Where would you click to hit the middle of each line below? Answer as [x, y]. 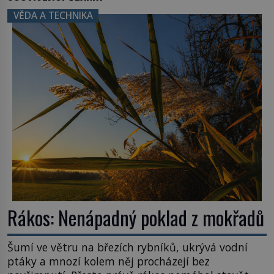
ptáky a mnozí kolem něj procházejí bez [109, 261]
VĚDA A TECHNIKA [53, 16]
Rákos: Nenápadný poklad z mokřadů [136, 217]
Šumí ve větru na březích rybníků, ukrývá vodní [128, 247]
